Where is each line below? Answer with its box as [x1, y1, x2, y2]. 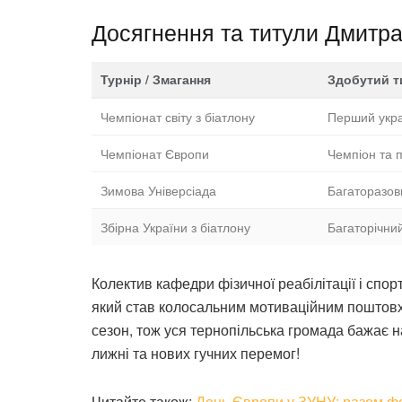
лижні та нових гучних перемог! [92, 343, 300, 364]
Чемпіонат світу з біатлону [100, 108, 255, 127]
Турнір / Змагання [100, 71, 211, 89]
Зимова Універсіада [100, 181, 216, 200]
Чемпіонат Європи [100, 144, 209, 163]
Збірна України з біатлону [100, 218, 250, 237]
